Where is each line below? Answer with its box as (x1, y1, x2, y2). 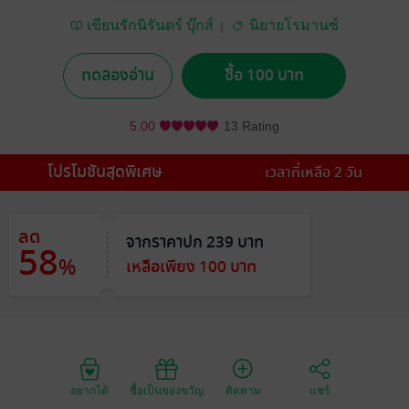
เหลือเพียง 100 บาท (126, 255, 257, 279)
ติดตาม (225, 384, 261, 397)
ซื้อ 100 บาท (224, 63, 304, 89)
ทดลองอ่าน (81, 63, 154, 89)
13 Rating (224, 118, 279, 133)
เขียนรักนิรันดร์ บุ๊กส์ (86, 16, 214, 33)
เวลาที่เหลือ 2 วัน (264, 162, 362, 184)
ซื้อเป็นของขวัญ (129, 384, 204, 397)
